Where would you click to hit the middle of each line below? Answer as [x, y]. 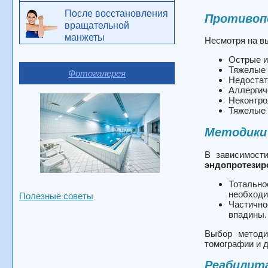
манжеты [85, 37]
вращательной [97, 25]
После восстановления [116, 13]
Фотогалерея [97, 73]
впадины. [248, 214]
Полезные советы [56, 196]
